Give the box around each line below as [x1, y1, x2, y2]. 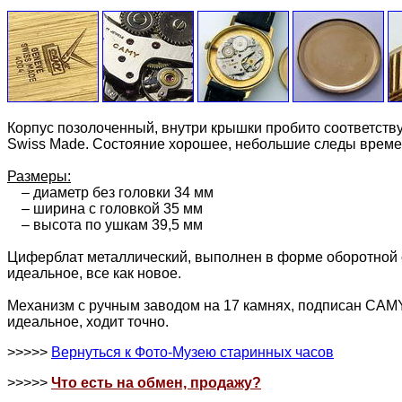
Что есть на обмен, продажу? [51, 374, 261, 390]
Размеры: [7, 168, 71, 184]
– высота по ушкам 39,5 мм [7, 216, 203, 232]
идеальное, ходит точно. [7, 313, 169, 329]
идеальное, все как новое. [7, 265, 181, 281]
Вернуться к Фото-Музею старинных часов [51, 344, 334, 360]
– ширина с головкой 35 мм [7, 200, 203, 216]
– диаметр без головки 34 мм [7, 184, 214, 200]
